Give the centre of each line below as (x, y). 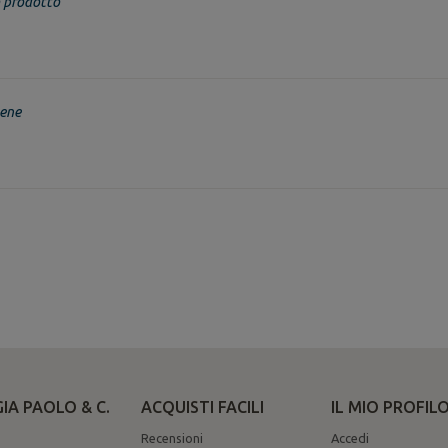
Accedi (350, 437)
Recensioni (172, 437)
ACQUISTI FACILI (202, 406)
